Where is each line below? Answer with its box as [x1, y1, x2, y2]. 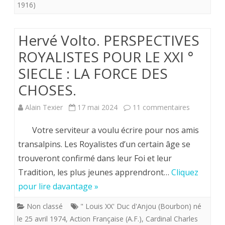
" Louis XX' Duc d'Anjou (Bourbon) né [80, 201, 201, 211]
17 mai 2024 [77, 102, 118, 113]
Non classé [27, 201, 63, 211]
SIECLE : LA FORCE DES [18, 64, 168, 83]
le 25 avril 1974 [17, 214, 66, 224]
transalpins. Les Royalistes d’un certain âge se [18, 139, 190, 150]
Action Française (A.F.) [70, 214, 142, 224]
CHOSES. [18, 80, 76, 100]
